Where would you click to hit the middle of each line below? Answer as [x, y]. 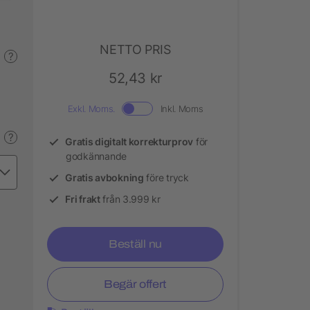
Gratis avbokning [104, 177]
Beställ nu [135, 244]
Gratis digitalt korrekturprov [129, 141]
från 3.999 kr [130, 199]
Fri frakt [83, 199]
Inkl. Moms [182, 108]
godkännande [96, 156]
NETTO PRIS [135, 49]
